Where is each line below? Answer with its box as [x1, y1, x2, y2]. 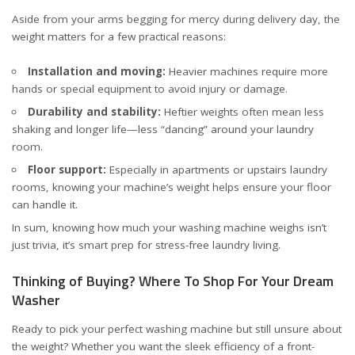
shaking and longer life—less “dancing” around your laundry [12, 122, 314, 136]
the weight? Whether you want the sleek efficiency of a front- [12, 339, 315, 353]
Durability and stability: [27, 105, 161, 119]
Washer [12, 288, 60, 311]
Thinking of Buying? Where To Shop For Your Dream [12, 269, 334, 292]
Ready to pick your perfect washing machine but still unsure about [12, 322, 342, 336]
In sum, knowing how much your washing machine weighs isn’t [12, 220, 326, 235]
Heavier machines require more [165, 64, 328, 78]
